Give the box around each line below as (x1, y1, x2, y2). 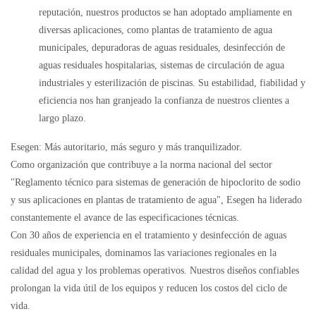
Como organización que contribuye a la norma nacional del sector (11, 159, 272, 170)
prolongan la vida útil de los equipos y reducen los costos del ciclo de (11, 282, 287, 293)
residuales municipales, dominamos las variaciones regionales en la (11, 247, 276, 258)
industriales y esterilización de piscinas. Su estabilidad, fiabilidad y (39, 77, 305, 88)
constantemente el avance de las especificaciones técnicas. (11, 212, 239, 223)
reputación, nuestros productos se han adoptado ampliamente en (39, 6, 292, 18)
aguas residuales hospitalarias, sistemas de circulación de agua (39, 59, 284, 71)
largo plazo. (39, 112, 86, 123)
